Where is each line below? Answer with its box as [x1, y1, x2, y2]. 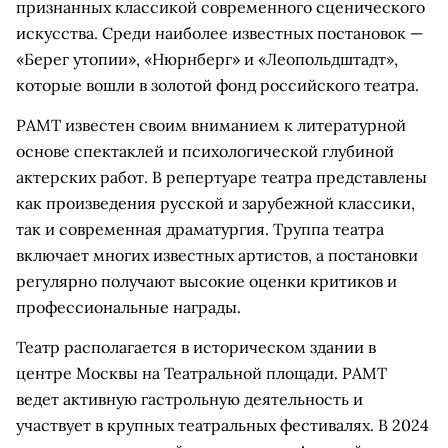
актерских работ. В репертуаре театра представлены [16, 167, 427, 187]
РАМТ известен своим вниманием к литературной [16, 115, 406, 135]
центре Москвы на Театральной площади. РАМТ [16, 363, 387, 383]
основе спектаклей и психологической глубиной [16, 141, 394, 161]
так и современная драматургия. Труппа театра [16, 219, 384, 239]
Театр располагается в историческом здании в [16, 337, 376, 357]
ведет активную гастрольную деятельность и [16, 389, 363, 409]
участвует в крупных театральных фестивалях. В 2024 [16, 415, 429, 435]
